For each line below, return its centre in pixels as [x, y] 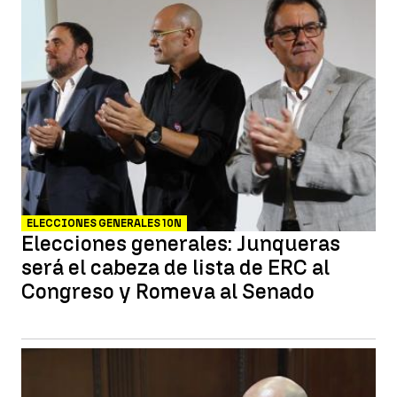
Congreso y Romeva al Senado [168, 291]
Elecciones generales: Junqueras [181, 243]
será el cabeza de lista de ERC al [175, 267]
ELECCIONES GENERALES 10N [104, 223]
